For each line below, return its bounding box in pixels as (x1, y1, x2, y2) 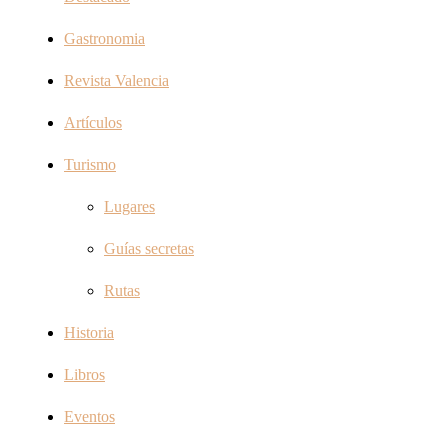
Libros (64, 366, 105, 384)
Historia (64, 324, 114, 342)
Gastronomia (64, 30, 145, 48)
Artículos (64, 114, 122, 132)
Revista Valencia (64, 72, 169, 90)
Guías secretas (104, 240, 194, 258)
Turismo (64, 156, 116, 174)
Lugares (104, 198, 155, 216)
